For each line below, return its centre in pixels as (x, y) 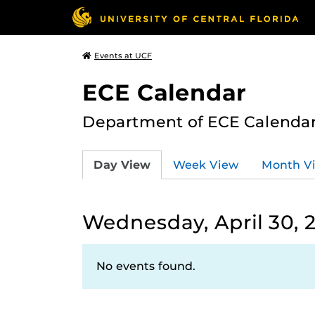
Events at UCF (123, 56)
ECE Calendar (164, 92)
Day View (122, 165)
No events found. (146, 266)
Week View (206, 165)
